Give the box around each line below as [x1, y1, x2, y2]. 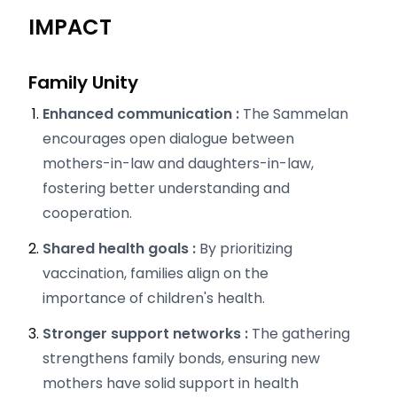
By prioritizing [199, 237, 292, 259]
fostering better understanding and [43, 177, 290, 198]
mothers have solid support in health [43, 372, 299, 393]
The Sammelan [243, 103, 348, 124]
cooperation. [43, 202, 132, 223]
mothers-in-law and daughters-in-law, [43, 152, 314, 174]
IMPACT [28, 12, 112, 42]
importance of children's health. [43, 287, 265, 308]
